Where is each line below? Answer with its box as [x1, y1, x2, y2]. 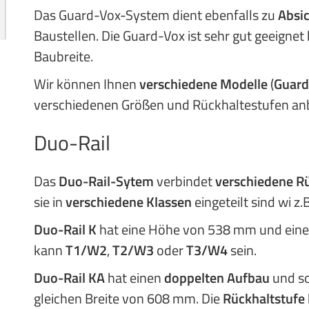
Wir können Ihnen [34, 73, 139, 94]
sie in [34, 191, 66, 212]
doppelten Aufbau [164, 267, 270, 288]
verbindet [154, 170, 215, 192]
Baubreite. [34, 46, 93, 67]
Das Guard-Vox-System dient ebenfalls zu [34, 4, 278, 26]
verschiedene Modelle [139, 73, 268, 94]
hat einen [105, 267, 164, 288]
